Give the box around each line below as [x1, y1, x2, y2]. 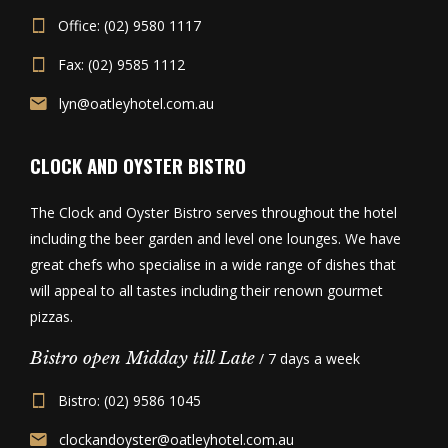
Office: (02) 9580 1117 [58, 16, 201, 36]
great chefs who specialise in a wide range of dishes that [30, 255, 396, 275]
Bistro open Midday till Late [30, 348, 255, 370]
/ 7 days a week [255, 349, 360, 369]
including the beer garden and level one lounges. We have [30, 229, 401, 249]
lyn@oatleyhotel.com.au [59, 94, 214, 114]
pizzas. [30, 307, 73, 327]
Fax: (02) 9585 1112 [58, 55, 185, 75]
